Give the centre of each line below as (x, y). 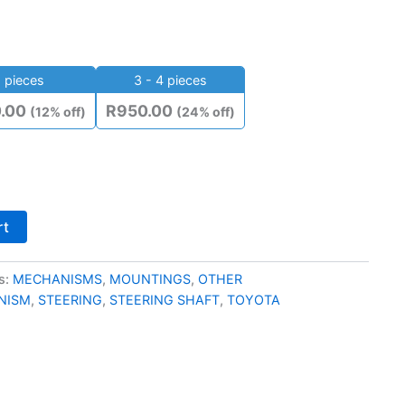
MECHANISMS (57, 278)
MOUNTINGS (150, 278)
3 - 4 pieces (170, 80)
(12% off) (57, 111)
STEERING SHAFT (164, 299)
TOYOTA (253, 299)
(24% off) (205, 111)
